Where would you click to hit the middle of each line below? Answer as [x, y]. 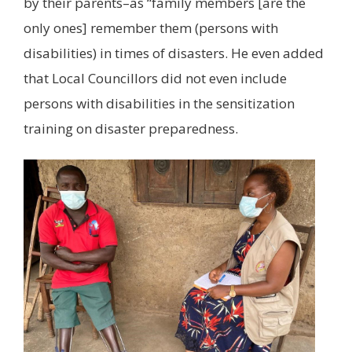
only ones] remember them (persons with [151, 27]
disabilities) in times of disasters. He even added [174, 53]
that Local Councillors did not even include [155, 78]
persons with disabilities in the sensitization [159, 103]
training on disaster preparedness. [132, 128]
